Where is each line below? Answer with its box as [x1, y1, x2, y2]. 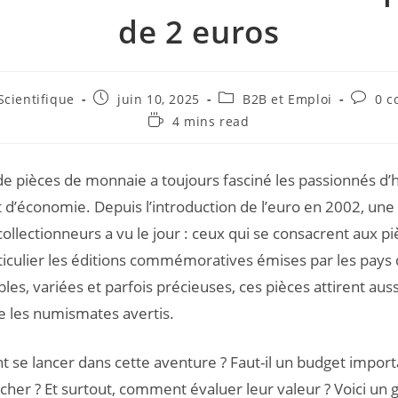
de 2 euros [118, 11, 280, 53]
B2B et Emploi [243, 91, 332, 108]
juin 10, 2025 [116, 91, 200, 108]
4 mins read [172, 113, 250, 131]
